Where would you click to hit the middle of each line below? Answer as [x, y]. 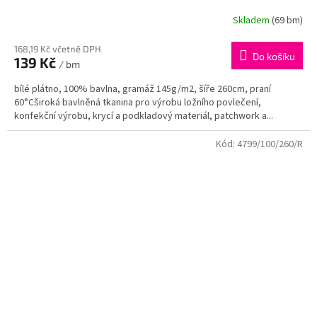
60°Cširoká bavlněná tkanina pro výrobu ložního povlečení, [138, 102]
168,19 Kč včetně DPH [58, 48]
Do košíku [274, 56]
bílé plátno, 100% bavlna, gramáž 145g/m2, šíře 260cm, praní [143, 89]
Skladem [252, 21]
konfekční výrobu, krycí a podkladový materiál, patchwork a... [144, 116]
